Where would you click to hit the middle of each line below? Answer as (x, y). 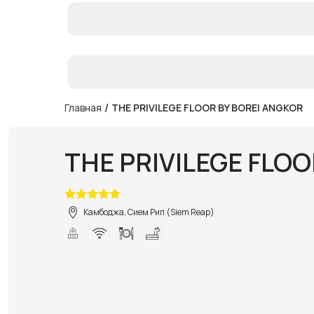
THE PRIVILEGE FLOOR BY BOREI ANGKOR (207, 107)
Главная (83, 107)
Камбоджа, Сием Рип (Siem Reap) (149, 212)
